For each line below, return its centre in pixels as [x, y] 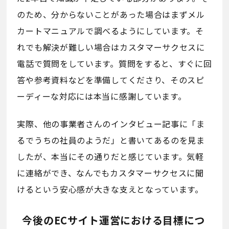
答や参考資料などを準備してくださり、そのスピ [111, 79]
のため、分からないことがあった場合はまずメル [111, 14]
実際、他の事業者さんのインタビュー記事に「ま [111, 123]
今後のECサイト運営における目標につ [114, 220]
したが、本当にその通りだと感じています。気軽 [110, 156]
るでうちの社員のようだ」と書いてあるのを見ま [111, 140]
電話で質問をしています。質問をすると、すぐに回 [114, 63]
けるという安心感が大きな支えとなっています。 [110, 189]
